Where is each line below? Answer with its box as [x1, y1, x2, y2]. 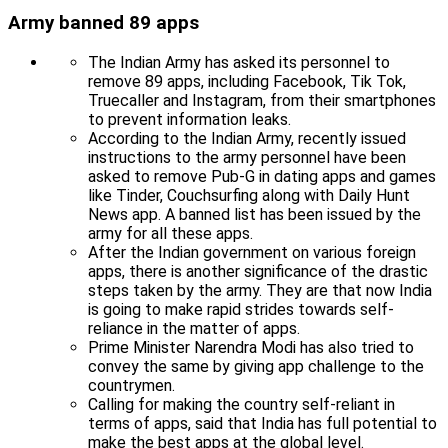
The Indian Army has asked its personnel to [88, 52, 390, 72]
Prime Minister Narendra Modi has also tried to [88, 337, 414, 357]
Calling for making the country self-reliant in [88, 394, 395, 414]
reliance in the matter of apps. [88, 318, 300, 338]
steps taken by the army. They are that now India [88, 280, 432, 300]
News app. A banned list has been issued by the [88, 204, 421, 224]
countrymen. [88, 375, 175, 395]
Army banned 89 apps [8, 12, 199, 35]
